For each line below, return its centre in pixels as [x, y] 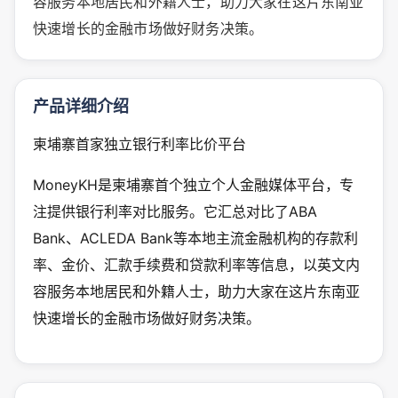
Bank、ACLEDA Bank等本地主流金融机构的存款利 [195, 238]
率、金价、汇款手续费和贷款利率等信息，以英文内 [196, 264]
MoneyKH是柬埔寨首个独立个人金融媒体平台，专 [193, 184]
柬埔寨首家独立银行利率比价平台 [139, 143]
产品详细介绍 [81, 106]
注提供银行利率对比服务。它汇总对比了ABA [175, 211]
